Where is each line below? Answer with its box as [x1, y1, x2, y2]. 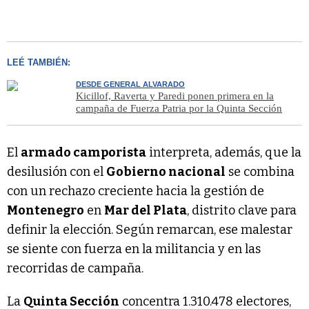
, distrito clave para [187, 203, 297, 219]
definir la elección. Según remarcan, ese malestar [7, 222, 292, 238]
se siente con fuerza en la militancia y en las [7, 241, 261, 257]
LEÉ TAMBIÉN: [7, 57, 70, 68]
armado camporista [21, 145, 146, 161]
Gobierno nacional [106, 164, 226, 180]
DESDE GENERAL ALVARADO [76, 80, 185, 89]
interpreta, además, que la [146, 145, 301, 161]
